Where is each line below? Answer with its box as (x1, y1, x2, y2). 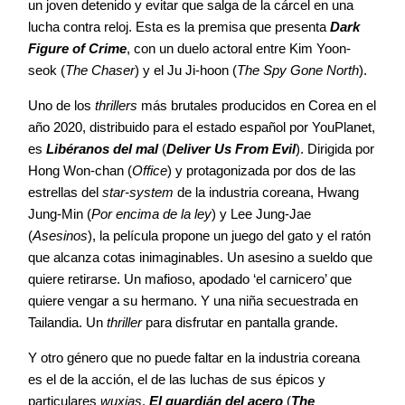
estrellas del (28, 184, 102, 201)
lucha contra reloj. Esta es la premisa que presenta (28, 19, 326, 35)
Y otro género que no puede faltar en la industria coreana (28, 350, 360, 366)
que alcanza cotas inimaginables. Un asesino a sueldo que (28, 250, 372, 266)
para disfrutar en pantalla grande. (142, 315, 338, 331)
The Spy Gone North (237, 62, 359, 79)
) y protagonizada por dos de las (167, 163, 356, 179)
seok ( (28, 62, 65, 79)
